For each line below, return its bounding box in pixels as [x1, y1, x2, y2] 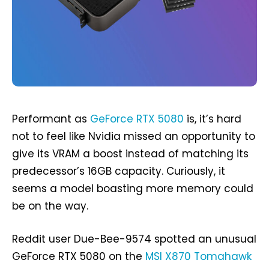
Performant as [12, 112, 90, 127]
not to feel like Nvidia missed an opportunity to [12, 129, 255, 144]
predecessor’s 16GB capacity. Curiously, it [12, 164, 225, 179]
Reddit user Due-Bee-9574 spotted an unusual [12, 232, 256, 247]
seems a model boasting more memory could [12, 181, 253, 196]
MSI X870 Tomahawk [145, 249, 252, 264]
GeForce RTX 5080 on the [12, 249, 145, 264]
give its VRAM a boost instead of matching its [12, 147, 249, 162]
